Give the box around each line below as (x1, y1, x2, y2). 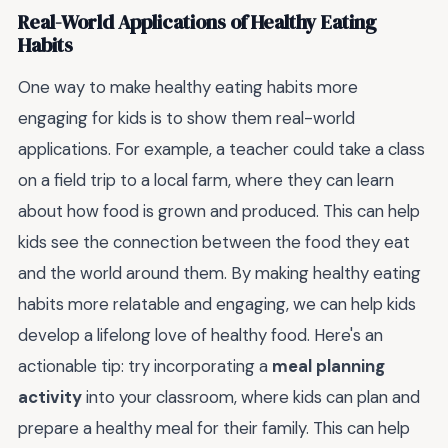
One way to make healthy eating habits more (18, 75, 358, 98)
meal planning (272, 354, 385, 377)
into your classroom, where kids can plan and (82, 385, 420, 408)
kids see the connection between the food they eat (18, 230, 410, 253)
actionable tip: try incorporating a (18, 354, 272, 377)
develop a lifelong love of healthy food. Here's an (18, 323, 383, 346)
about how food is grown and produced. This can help (18, 199, 420, 222)
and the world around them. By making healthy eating (18, 261, 421, 284)
